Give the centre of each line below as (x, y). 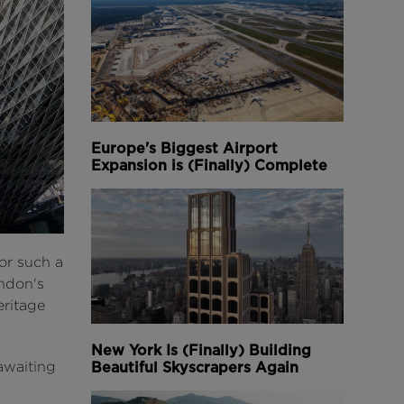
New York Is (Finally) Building (201, 350)
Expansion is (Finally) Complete (209, 165)
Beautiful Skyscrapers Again (195, 367)
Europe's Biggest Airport (184, 148)
